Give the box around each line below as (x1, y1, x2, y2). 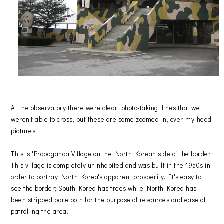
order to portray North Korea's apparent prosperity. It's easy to (11, 172, 202, 181)
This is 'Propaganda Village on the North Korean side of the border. (11, 149, 212, 158)
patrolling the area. (11, 207, 69, 216)
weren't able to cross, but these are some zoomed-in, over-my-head (11, 115, 212, 124)
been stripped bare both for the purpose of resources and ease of (11, 195, 206, 204)
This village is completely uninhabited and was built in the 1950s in (11, 161, 211, 170)
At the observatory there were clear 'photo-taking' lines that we (11, 103, 200, 112)
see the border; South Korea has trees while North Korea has (11, 184, 197, 193)
